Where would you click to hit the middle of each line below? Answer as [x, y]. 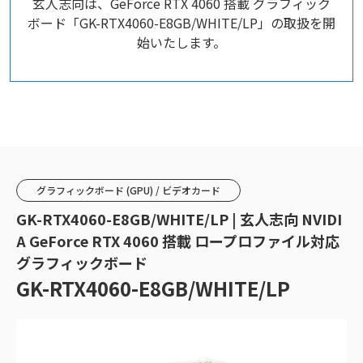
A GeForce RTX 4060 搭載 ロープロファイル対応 [178, 241]
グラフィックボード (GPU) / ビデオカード [128, 190]
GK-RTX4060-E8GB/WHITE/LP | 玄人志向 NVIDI [179, 219]
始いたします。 [181, 42]
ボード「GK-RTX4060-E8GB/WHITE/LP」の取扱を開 [181, 23]
